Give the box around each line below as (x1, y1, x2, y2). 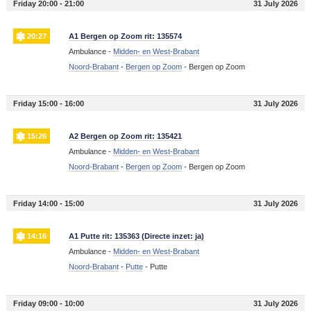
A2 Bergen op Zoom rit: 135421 (68, 132, 182, 141)
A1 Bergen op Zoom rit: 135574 (68, 32, 182, 41)
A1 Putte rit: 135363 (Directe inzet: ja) (68, 232, 204, 241)
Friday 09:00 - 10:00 (12, 299, 84, 308)
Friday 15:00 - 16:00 (12, 99, 84, 108)
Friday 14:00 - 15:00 (12, 199, 84, 208)
